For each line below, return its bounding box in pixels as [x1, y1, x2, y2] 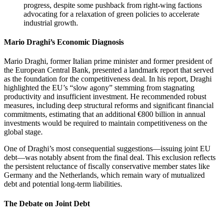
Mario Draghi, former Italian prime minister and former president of [4, 57, 212, 66]
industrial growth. [24, 18, 78, 27]
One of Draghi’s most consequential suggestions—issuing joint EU [4, 144, 211, 153]
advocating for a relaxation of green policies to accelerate [24, 9, 199, 18]
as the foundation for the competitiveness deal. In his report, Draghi [4, 75, 212, 83]
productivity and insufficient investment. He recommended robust [4, 92, 206, 101]
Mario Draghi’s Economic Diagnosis [4, 38, 124, 47]
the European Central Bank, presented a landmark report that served [4, 66, 214, 75]
